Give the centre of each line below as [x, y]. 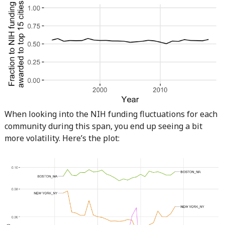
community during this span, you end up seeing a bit [103, 126]
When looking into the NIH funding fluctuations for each [111, 114]
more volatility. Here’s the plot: [62, 138]
